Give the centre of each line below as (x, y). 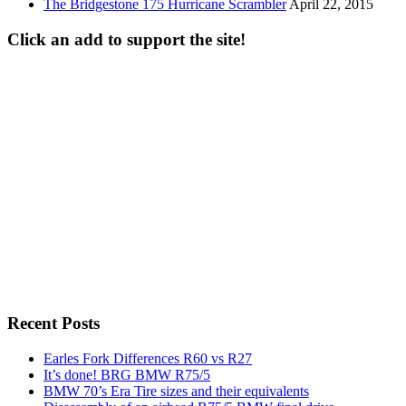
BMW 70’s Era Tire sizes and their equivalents (176, 391)
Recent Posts (53, 324)
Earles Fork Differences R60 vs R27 (148, 359)
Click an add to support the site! (126, 39)
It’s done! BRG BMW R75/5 (127, 375)
